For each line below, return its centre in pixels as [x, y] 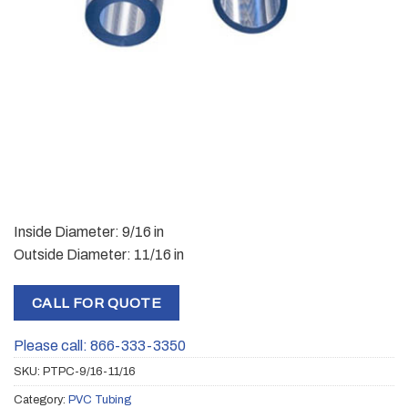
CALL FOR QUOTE [97, 302]
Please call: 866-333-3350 [100, 346]
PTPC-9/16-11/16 [89, 372]
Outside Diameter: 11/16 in [99, 254]
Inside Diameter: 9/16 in [89, 231]
